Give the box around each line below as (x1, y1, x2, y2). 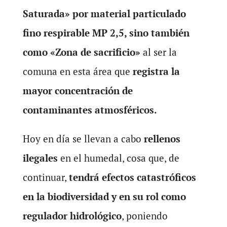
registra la (130, 65, 180, 78)
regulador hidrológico (22, 209, 122, 222)
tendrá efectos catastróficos (68, 171, 196, 183)
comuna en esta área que (22, 65, 130, 78)
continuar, (22, 171, 69, 183)
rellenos (143, 132, 180, 145)
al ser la (140, 46, 177, 58)
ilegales (22, 152, 60, 164)
